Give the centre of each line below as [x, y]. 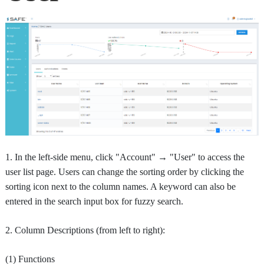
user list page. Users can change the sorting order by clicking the [125, 171]
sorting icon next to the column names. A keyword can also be [121, 186]
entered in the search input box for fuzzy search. [94, 201]
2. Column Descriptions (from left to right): [85, 230]
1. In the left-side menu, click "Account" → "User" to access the [125, 157]
